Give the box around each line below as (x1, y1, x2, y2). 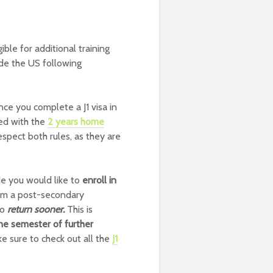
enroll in (82, 174, 116, 186)
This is (65, 204, 93, 215)
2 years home (48, 116, 104, 127)
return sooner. (7, 204, 65, 215)
